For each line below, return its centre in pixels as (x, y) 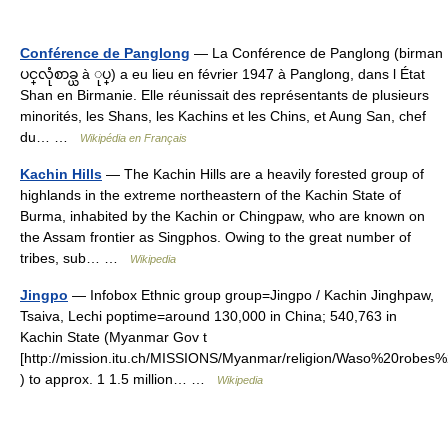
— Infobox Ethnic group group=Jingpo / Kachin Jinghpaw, (251, 295)
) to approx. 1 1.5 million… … (118, 379)
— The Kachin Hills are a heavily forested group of (263, 174)
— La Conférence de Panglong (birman (316, 53)
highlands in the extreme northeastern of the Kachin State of (210, 195)
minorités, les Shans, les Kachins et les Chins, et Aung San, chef (223, 116)
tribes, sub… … (75, 258)
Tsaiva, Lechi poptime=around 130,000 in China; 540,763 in (208, 316)
